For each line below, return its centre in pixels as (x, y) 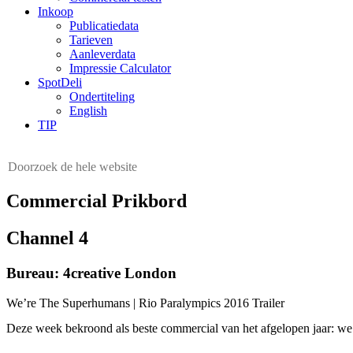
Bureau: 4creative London (91, 273)
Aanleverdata (102, 54)
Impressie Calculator (120, 68)
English (88, 111)
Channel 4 (47, 238)
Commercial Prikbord (97, 201)
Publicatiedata (104, 26)
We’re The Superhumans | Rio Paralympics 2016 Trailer (145, 303)
